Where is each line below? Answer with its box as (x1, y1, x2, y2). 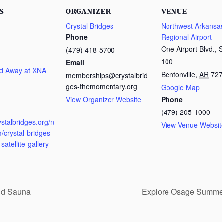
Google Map (161, 82, 200, 92)
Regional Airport (161, 31, 212, 42)
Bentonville (161, 69, 195, 79)
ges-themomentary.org (66, 81, 137, 91)
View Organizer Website (66, 94, 141, 104)
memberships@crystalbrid (66, 70, 148, 80)
